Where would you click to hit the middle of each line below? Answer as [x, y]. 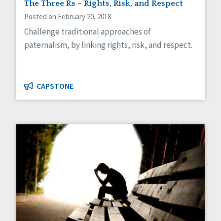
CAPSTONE [54, 86]
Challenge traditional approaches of [88, 32]
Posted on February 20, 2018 [68, 17]
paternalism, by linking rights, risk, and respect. [108, 45]
